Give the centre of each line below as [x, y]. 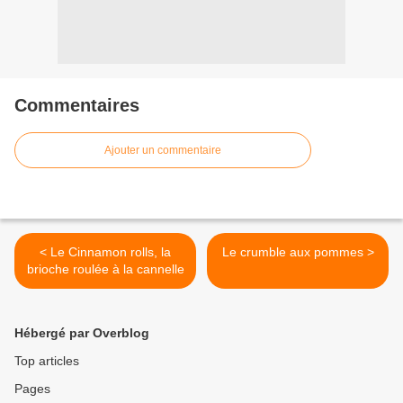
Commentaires [77, 106]
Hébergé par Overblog [82, 333]
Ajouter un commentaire [163, 151]
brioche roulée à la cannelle [105, 269]
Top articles [47, 361]
